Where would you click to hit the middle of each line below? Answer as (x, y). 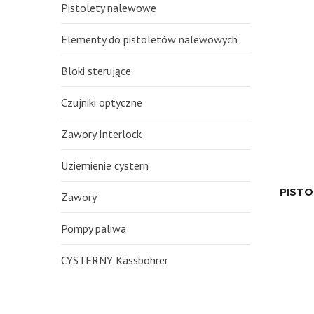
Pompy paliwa (94, 228)
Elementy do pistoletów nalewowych (149, 39)
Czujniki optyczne (102, 102)
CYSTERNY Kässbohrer (115, 260)
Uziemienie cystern (105, 165)
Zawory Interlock (101, 134)
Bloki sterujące (96, 71)
